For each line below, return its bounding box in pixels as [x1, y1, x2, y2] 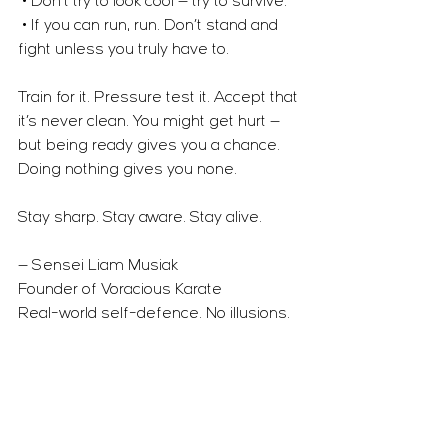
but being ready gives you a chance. [18, 138, 284, 154]
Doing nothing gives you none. [18, 162, 237, 178]
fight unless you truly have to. [18, 42, 229, 58]
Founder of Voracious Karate [18, 282, 222, 298]
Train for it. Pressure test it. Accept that [18, 90, 302, 106]
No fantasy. [18, 330, 100, 346]
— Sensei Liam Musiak [18, 258, 178, 274]
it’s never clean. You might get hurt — [18, 114, 284, 130]
